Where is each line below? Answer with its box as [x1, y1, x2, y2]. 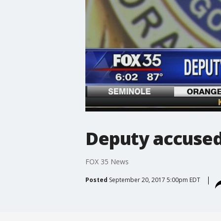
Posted [85, 175, 108, 184]
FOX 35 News [85, 156, 129, 166]
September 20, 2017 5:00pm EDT [109, 175, 200, 184]
